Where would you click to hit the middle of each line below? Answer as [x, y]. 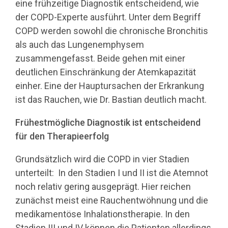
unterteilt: [35, 173]
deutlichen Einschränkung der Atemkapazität [106, 72]
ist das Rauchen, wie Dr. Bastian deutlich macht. [111, 99]
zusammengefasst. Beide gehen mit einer [100, 58]
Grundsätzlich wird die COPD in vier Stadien [102, 159]
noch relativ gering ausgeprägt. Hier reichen [103, 186]
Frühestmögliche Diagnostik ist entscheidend [108, 122]
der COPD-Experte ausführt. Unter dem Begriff [108, 17]
